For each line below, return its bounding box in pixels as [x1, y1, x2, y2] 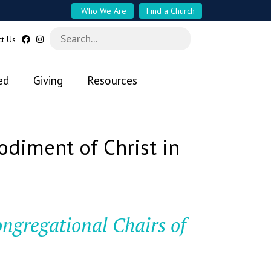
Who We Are [78, 5, 126, 16]
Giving [33, 73, 63, 88]
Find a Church [146, 5, 195, 16]
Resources [87, 73, 137, 88]
